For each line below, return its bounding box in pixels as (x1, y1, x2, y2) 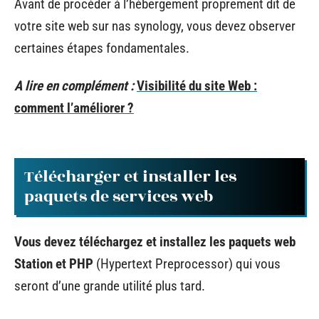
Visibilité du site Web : (137, 78, 257, 94)
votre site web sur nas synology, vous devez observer (14, 17, 296, 34)
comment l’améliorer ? (14, 100, 134, 116)
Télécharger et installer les (24, 164, 236, 189)
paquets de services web (24, 184, 213, 209)
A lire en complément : (14, 78, 134, 94)
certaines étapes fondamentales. (14, 39, 189, 56)
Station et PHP (14, 256, 93, 272)
